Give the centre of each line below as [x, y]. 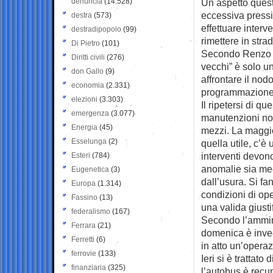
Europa [83, 183]
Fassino [84, 197]
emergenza [90, 113]
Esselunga [89, 141]
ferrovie [84, 253]
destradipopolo [96, 29]
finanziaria [89, 267]
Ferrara [83, 225]
